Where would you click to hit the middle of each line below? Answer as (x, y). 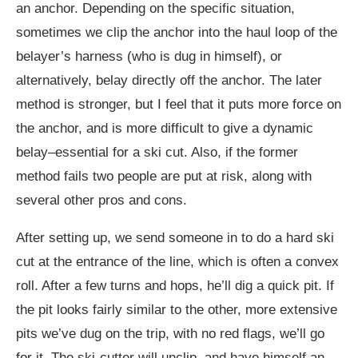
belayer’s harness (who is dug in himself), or (149, 56)
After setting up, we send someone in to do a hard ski (175, 237)
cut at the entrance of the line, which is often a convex (177, 261)
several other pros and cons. (101, 200)
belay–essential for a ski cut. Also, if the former (157, 152)
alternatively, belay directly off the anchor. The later (169, 80)
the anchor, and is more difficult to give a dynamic (165, 128)
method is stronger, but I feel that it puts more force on (179, 104)
